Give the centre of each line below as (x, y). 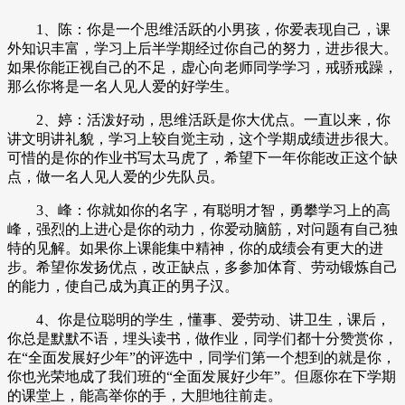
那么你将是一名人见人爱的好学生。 (123, 86)
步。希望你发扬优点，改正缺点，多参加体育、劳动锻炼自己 (202, 267)
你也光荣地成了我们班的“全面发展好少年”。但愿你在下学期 (202, 376)
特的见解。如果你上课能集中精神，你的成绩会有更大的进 (195, 248)
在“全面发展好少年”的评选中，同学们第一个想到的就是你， (202, 357)
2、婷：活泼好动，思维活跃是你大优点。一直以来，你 (199, 119)
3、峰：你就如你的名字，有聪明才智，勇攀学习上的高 (199, 210)
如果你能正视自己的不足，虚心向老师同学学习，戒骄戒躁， (202, 67)
